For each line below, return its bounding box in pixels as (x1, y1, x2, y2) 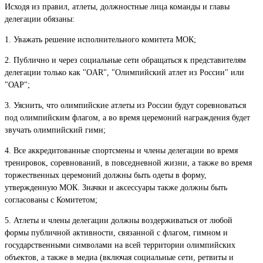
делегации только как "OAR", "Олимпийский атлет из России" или (5, 68, 244, 77)
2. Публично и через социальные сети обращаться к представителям (5, 55, 246, 65)
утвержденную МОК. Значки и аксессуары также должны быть (5, 183, 227, 192)
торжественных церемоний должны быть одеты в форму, (5, 170, 207, 180)
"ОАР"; (5, 80, 30, 89)
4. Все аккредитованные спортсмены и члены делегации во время (5, 146, 238, 155)
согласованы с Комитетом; (5, 195, 97, 204)
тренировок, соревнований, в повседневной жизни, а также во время (5, 158, 252, 167)
